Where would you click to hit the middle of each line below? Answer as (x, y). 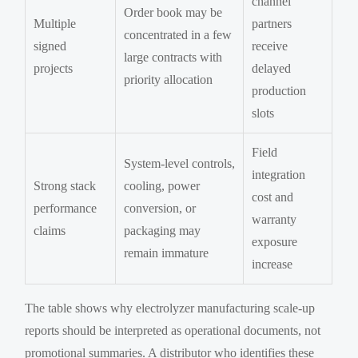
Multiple (55, 23)
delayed (272, 68)
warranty (274, 219)
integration (279, 174)
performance (66, 208)
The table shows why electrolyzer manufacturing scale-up (170, 308)
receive (270, 46)
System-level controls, (180, 163)
